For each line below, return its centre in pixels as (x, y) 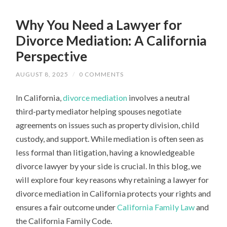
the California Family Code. (64, 221)
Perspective (52, 56)
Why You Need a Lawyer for (99, 25)
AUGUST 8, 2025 (42, 74)
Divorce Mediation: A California (111, 41)
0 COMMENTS (102, 74)
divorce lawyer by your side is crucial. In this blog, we (109, 166)
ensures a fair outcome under (67, 207)
